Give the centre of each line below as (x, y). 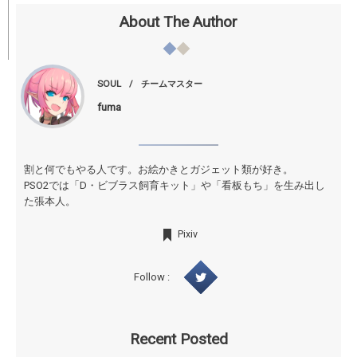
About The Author (178, 22)
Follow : (151, 277)
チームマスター (172, 84)
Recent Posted (178, 339)
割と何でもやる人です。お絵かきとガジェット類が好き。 (159, 169)
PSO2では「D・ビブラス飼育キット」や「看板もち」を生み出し (175, 185)
